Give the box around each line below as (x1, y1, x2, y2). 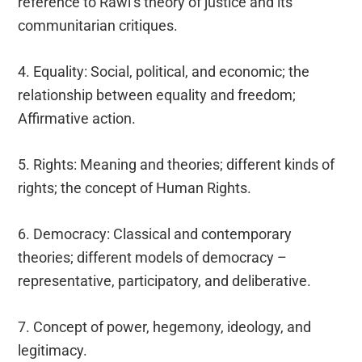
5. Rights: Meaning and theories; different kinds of (18, 155, 335, 173)
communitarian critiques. (18, 16, 179, 34)
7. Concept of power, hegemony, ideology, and (18, 318, 312, 335)
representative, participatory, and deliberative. (18, 271, 312, 289)
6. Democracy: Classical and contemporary (18, 225, 293, 242)
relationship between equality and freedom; (18, 86, 297, 103)
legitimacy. (18, 341, 88, 359)
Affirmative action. (18, 109, 137, 127)
